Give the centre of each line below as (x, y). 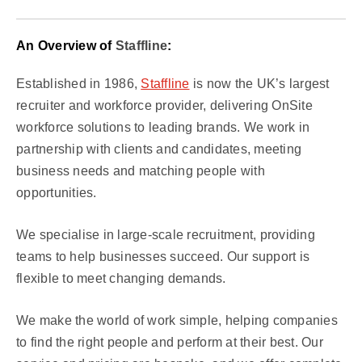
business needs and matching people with (141, 171)
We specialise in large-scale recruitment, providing (166, 235)
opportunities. (57, 193)
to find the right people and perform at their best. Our (170, 342)
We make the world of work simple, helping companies (177, 320)
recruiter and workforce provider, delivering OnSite (164, 105)
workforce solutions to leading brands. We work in (163, 127)
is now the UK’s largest (259, 84)
